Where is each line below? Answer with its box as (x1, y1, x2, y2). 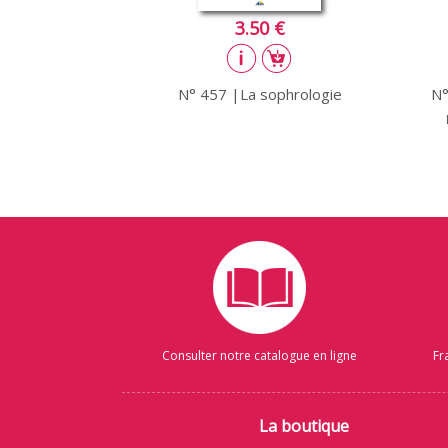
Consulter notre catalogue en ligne (162, 346, 357, 364)
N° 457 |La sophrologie (177, 83, 342, 104)
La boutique (258, 414, 349, 437)
